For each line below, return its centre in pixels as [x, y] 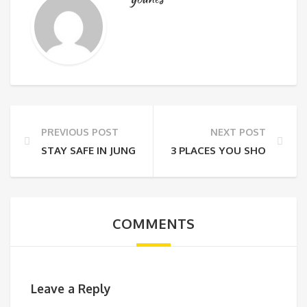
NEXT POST [238, 132]
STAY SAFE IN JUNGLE [94, 151]
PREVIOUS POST [80, 132]
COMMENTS [153, 224]
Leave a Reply [71, 288]
